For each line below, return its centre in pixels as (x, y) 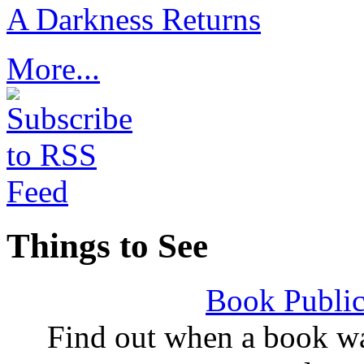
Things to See (107, 246)
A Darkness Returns (134, 19)
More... (53, 69)
